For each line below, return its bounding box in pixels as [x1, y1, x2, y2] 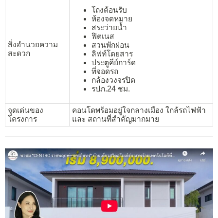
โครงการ [8, 115, 37, 124]
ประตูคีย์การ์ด [91, 58, 136, 67]
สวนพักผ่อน [91, 40, 129, 49]
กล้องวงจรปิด [91, 75, 135, 84]
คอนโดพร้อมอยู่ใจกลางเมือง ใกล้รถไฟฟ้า [72, 106, 206, 115]
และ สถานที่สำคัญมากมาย [72, 115, 159, 124]
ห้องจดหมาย [91, 14, 132, 23]
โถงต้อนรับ [91, 5, 127, 14]
